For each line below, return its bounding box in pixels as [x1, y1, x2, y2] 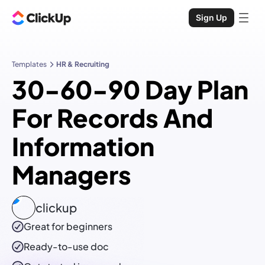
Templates [12, 60, 47, 69]
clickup [35, 200, 77, 215]
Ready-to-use [24, 240, 91, 253]
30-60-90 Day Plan [12, 73, 248, 105]
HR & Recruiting [56, 60, 109, 69]
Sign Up [196, 12, 227, 22]
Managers [12, 159, 131, 190]
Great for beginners [24, 220, 112, 233]
